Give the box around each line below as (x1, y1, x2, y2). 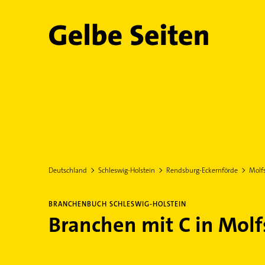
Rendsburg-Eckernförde (166, 166, 238, 175)
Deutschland (48, 166, 87, 175)
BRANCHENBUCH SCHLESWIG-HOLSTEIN (48, 199, 186, 209)
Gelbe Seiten (47, 25, 167, 53)
